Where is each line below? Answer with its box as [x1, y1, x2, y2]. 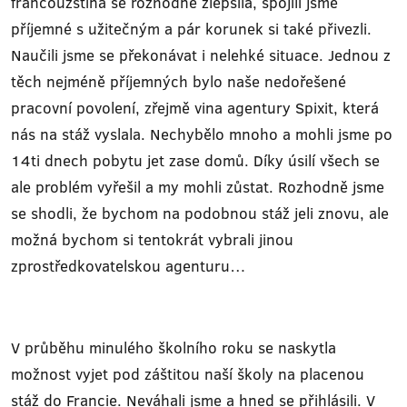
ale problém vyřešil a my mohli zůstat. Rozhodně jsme [11, 176, 384, 197]
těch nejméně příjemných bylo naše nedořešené [11, 71, 346, 92]
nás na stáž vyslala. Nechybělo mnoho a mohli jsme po [11, 124, 392, 144]
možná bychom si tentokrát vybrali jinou [11, 229, 293, 250]
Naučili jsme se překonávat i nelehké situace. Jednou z [11, 45, 391, 65]
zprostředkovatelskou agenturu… [11, 255, 246, 276]
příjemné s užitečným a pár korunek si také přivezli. [11, 18, 372, 39]
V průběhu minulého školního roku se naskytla [11, 337, 336, 358]
